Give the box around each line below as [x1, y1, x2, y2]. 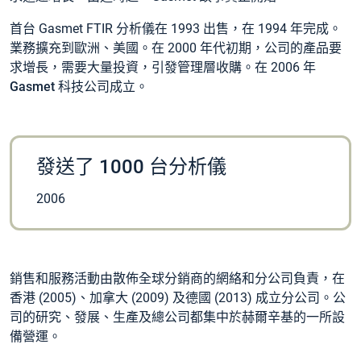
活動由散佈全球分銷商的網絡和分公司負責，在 [74, 271, 345, 287]
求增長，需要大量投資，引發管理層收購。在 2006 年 [10, 60, 316, 75]
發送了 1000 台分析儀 [36, 156, 226, 178]
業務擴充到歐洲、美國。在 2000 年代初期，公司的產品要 [10, 40, 342, 56]
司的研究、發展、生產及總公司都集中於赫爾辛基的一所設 [10, 309, 345, 326]
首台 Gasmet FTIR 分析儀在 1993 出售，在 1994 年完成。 [10, 21, 342, 36]
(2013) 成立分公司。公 [211, 290, 346, 306]
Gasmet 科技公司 [10, 79, 110, 94]
